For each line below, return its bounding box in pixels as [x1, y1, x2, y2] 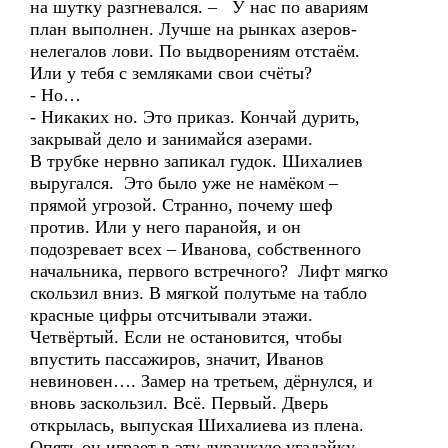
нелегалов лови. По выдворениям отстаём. [30, 41, 360, 61]
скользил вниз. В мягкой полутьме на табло [30, 283, 367, 303]
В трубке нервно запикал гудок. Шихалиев [30, 151, 363, 171]
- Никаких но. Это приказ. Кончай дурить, [30, 107, 360, 127]
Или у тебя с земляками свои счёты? [30, 63, 312, 83]
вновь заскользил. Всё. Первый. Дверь [30, 393, 328, 413]
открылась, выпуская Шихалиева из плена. [30, 415, 369, 435]
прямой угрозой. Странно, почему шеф [30, 195, 333, 215]
